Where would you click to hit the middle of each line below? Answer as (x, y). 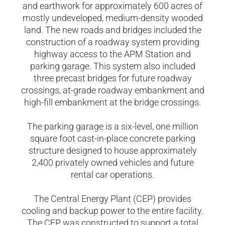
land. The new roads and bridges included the (113, 30)
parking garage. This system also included (113, 66)
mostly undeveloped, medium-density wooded (113, 18)
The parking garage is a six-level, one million (113, 126)
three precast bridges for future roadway (113, 78)
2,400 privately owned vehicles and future (113, 162)
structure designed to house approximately (113, 150)
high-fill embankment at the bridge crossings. (113, 102)
